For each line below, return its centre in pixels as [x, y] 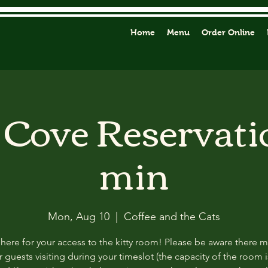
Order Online [228, 32]
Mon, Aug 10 [79, 217]
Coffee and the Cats [172, 217]
